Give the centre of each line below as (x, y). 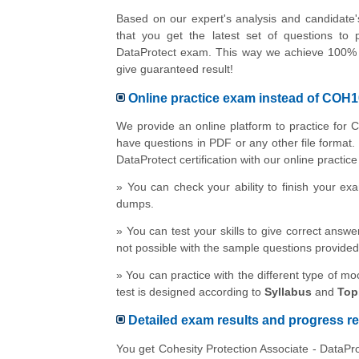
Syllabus (288, 292)
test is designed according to (190, 292)
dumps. (135, 204)
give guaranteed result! (175, 69)
